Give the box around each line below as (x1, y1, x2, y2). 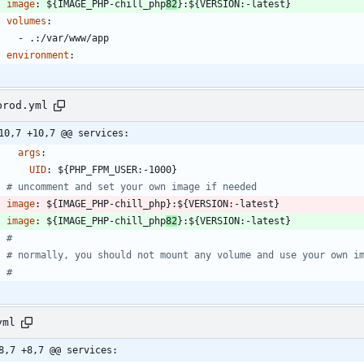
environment (6, 49, 69, 61)
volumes (6, 15, 46, 27)
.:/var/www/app (29, 32, 109, 44)
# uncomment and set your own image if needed (6, 180, 257, 193)
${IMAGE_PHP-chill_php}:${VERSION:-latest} (46, 197, 279, 210)
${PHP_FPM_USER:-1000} (58, 163, 177, 175)
